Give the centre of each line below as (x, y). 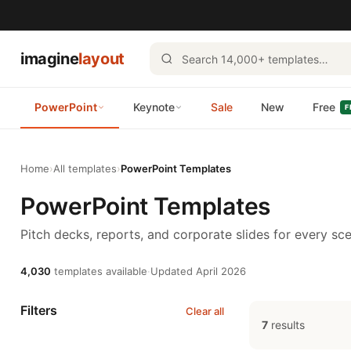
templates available (99, 271)
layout (101, 59)
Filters (39, 310)
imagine (50, 59)
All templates (85, 168)
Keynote (154, 107)
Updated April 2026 (198, 271)
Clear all (205, 311)
